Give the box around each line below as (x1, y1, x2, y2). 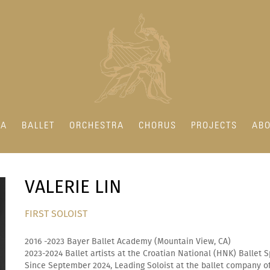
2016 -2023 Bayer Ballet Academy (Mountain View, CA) (25, 236, 231, 247)
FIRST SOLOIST (25, 208, 88, 220)
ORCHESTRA (69, 121, 124, 131)
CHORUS (139, 121, 177, 131)
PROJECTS (191, 121, 237, 131)
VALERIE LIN (25, 176, 122, 198)
